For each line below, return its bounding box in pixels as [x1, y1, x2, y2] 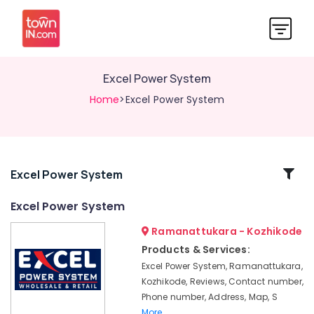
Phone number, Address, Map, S [141, 291, 278, 303]
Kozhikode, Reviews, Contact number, [141, 275, 303, 287]
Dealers [11, 254, 43, 266]
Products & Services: [141, 243, 250, 257]
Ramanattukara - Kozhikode [149, 224, 303, 238]
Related [22, 165, 73, 182]
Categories [11, 182, 84, 199]
